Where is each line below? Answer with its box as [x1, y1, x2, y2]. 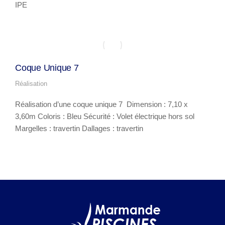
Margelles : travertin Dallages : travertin [15, 124, 143, 133]
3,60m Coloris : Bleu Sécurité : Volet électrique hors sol [15, 112, 194, 121]
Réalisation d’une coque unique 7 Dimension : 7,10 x [15, 100, 188, 108]
